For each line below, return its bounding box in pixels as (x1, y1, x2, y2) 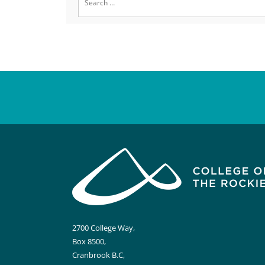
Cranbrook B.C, (72, 250, 125, 260)
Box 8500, (72, 236, 106, 247)
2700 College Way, (72, 222, 135, 233)
